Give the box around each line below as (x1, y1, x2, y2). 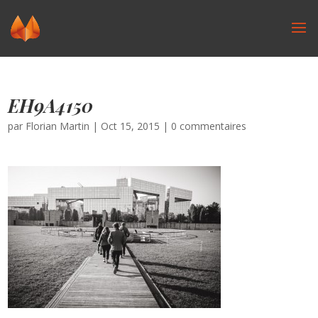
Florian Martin (26, 119, 90, 133)
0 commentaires (171, 119, 247, 133)
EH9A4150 (8, 93, 94, 118)
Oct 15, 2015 (101, 119, 160, 133)
